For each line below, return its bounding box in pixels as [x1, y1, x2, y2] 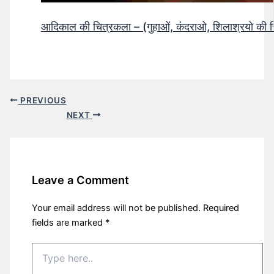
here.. [31, 255, 54, 266]
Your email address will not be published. [32, 202, 201, 213]
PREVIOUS [18, 95, 67, 105]
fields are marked [32, 217, 106, 228]
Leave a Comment [32, 173, 130, 187]
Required [203, 202, 240, 213]
